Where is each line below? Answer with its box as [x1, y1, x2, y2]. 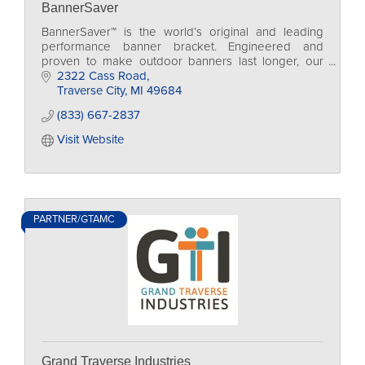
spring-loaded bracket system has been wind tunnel [42, 68, 323, 83]
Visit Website [56, 132, 124, 147]
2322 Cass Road [56, 68, 147, 83]
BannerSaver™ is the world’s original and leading [42, 24, 323, 39]
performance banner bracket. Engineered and [42, 39, 323, 54]
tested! [42, 83, 78, 98]
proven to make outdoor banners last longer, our [42, 54, 323, 68]
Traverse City [56, 83, 125, 98]
